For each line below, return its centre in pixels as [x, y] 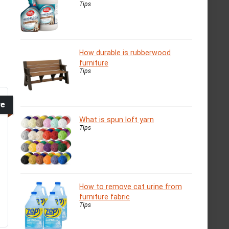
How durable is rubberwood [125, 53]
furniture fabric [105, 197]
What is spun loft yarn [117, 120]
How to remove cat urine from [131, 187]
